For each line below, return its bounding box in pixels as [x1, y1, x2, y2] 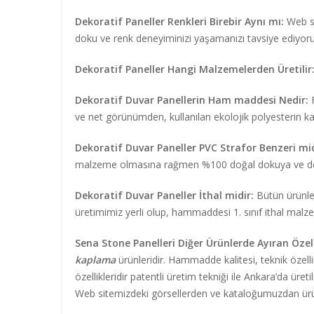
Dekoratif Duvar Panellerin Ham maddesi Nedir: [75, 93, 308, 107]
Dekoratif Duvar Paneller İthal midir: [75, 189, 254, 202]
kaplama [75, 253, 116, 266]
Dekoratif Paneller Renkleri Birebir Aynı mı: [75, 15, 284, 28]
